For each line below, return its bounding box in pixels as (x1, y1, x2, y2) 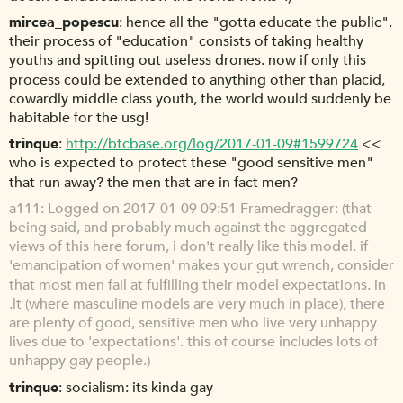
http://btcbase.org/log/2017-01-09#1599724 (66, 134, 358, 155)
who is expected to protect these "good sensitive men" (9, 153, 373, 174)
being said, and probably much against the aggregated (9, 218, 367, 238)
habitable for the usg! (9, 108, 148, 129)
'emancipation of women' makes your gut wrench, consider (9, 255, 394, 276)
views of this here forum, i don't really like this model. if (9, 237, 368, 257)
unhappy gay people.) (9, 351, 150, 372)
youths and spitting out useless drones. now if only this (9, 50, 366, 71)
